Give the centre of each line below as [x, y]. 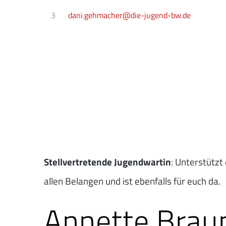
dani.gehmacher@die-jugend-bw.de [130, 15]
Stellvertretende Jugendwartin [107, 161]
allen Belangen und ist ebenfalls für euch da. [132, 181]
